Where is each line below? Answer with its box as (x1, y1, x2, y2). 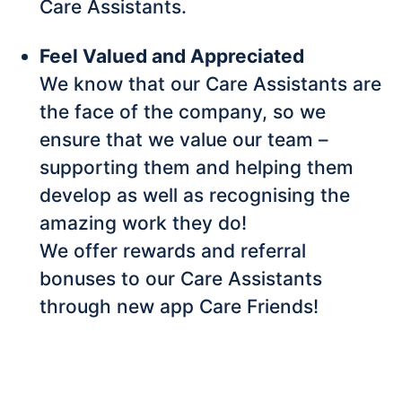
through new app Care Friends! (39, 295, 319, 319)
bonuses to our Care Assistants (39, 267, 322, 291)
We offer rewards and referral (39, 240, 306, 263)
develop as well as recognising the (39, 184, 350, 207)
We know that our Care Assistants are (39, 73, 381, 96)
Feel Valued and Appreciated (39, 45, 304, 68)
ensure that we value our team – (39, 128, 328, 152)
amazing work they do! (39, 212, 247, 235)
